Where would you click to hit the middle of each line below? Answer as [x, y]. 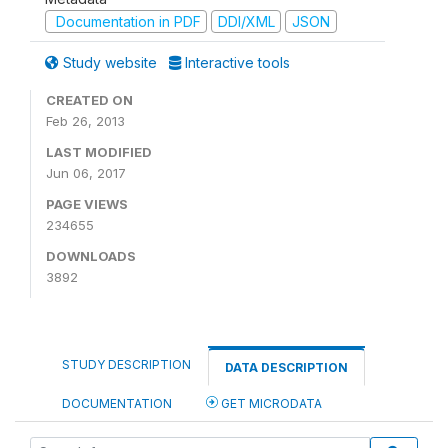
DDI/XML [246, 21]
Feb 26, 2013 [85, 121]
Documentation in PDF [126, 21]
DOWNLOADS [91, 256]
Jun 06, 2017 [86, 173]
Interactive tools [235, 62]
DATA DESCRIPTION [286, 367]
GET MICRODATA [270, 403]
